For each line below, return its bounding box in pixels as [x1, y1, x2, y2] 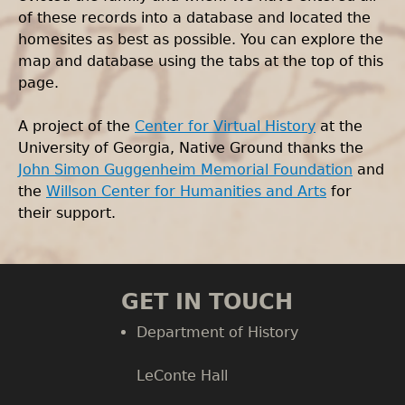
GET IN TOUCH [121, 289, 293, 316]
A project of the [18, 118, 135, 135]
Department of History [136, 324, 298, 342]
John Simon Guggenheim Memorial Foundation [18, 161, 353, 178]
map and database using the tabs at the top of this [18, 52, 383, 70]
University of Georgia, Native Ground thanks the [18, 139, 363, 156]
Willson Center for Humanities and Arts [46, 183, 326, 200]
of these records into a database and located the [18, 9, 371, 26]
